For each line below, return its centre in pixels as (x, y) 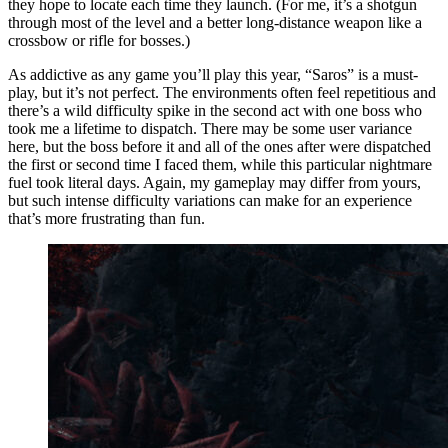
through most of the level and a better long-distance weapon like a (215, 22)
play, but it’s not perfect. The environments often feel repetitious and (222, 92)
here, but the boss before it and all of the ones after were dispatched (219, 146)
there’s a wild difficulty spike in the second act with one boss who (215, 110)
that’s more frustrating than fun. (106, 218)
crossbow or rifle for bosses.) (99, 40)
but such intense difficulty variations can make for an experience (210, 200)
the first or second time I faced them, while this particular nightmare (220, 164)
